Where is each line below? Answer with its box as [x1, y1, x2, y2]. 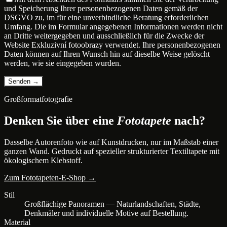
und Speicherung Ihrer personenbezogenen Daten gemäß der [4, 4, 198, 13]
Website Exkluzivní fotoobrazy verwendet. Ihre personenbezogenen [4, 41, 220, 50]
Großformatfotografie [4, 95, 72, 104]
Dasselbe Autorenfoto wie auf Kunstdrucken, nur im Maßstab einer [4, 138, 218, 146]
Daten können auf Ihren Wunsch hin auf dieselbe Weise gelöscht [4, 50, 210, 59]
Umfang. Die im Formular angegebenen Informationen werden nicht [4, 22, 222, 31]
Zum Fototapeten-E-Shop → [4, 173, 96, 182]
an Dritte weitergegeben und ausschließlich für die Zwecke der [4, 31, 204, 41]
